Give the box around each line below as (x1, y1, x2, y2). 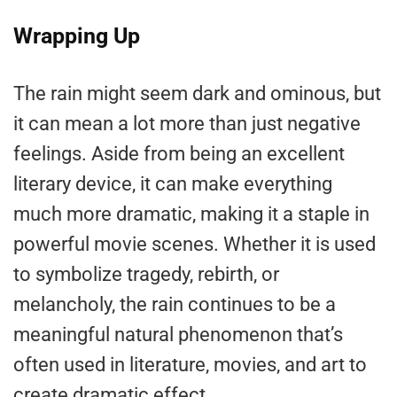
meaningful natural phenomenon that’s (13, 323, 343, 346)
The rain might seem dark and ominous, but (13, 82, 381, 105)
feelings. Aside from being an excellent (13, 142, 345, 165)
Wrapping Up (13, 22, 140, 49)
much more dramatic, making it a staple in (13, 202, 370, 225)
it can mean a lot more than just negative (13, 112, 361, 135)
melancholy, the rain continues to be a (13, 292, 336, 315)
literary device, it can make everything (13, 172, 332, 195)
